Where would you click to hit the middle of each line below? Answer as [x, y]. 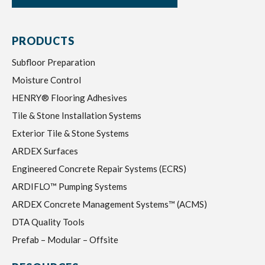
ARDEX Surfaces [45, 151]
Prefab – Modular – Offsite [65, 240]
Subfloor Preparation [54, 62]
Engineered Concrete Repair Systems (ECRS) [99, 169]
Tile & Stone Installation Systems [77, 115]
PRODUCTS [43, 41]
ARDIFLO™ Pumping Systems [70, 186]
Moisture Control [46, 80]
